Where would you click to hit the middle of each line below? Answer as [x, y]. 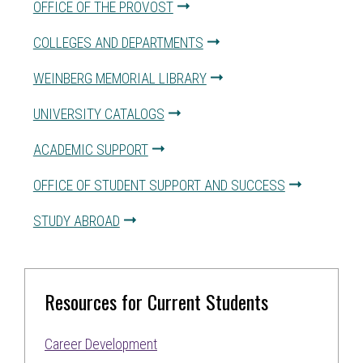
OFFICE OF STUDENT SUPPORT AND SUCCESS [159, 185]
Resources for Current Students [156, 301]
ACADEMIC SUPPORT [90, 149]
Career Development [101, 344]
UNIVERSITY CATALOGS [98, 114]
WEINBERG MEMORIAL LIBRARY [120, 78]
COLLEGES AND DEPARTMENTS [118, 43]
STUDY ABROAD [76, 221]
